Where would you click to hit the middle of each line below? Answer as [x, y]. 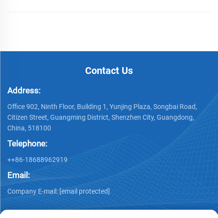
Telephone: [27, 143]
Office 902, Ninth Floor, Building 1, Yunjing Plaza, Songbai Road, [102, 106]
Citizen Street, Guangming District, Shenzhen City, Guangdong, [101, 117]
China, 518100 [29, 128]
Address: [24, 90]
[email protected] [85, 191]
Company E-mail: [33, 191]
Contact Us [109, 70]
